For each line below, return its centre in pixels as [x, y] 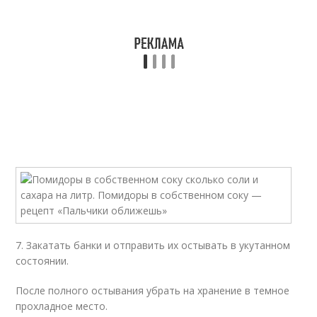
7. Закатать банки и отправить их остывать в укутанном [153, 245]
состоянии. [42, 261]
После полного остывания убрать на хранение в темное [153, 290]
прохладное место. [62, 306]
